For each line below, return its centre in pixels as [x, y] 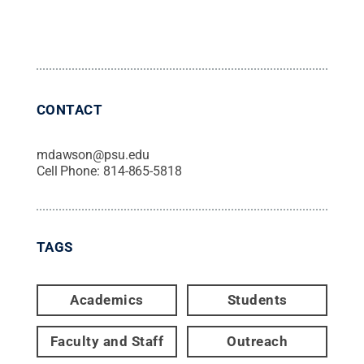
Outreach [258, 341]
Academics [107, 300]
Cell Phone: [69, 171]
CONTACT [69, 110]
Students [257, 300]
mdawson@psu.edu [93, 155]
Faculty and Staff [107, 341]
